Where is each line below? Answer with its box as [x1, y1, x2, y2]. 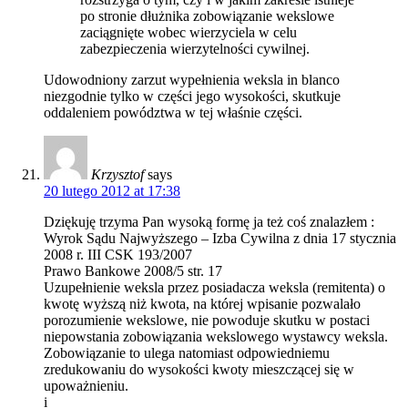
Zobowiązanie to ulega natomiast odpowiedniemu [44, 344, 330, 361]
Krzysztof [91, 166, 144, 182]
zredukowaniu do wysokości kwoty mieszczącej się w [44, 361, 354, 377]
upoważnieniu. [44, 377, 128, 393]
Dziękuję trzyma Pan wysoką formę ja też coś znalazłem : [44, 213, 374, 229]
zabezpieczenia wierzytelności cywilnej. [80, 40, 310, 56]
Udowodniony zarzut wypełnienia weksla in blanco [44, 71, 340, 87]
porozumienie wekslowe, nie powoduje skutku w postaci [44, 311, 370, 328]
